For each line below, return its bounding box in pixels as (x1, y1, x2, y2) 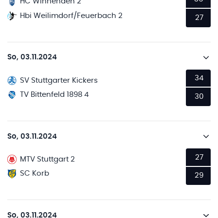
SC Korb (20, 170, 50, 178)
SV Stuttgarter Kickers (20, 76, 98, 84)
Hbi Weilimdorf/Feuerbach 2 (20, 12, 123, 19)
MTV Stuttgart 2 (20, 155, 75, 163)
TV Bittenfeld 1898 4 (20, 91, 89, 98)
